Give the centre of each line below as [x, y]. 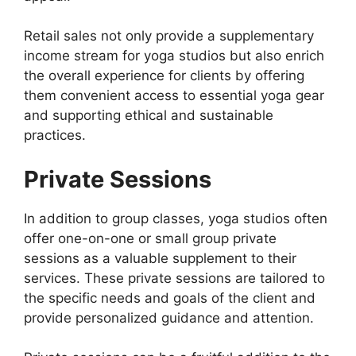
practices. [55, 135]
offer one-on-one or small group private [150, 238]
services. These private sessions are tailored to [174, 278]
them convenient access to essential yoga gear [174, 96]
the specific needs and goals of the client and [170, 298]
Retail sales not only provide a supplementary [169, 36]
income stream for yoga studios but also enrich [174, 56]
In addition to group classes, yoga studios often [176, 218]
